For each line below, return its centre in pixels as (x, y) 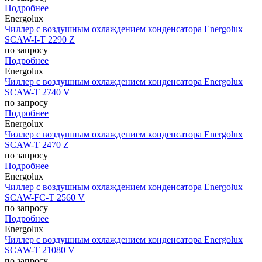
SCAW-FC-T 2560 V (45, 198)
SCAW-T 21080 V (40, 250)
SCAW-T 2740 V (37, 92)
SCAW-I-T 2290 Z (40, 40)
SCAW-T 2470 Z (37, 145)
